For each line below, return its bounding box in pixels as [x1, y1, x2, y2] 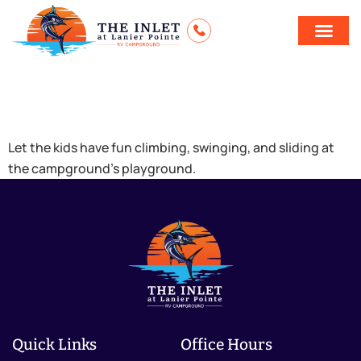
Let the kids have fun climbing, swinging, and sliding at [8, 139, 334, 157]
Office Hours [180, 334, 272, 354]
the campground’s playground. [8, 160, 196, 178]
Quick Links [12, 334, 97, 354]
